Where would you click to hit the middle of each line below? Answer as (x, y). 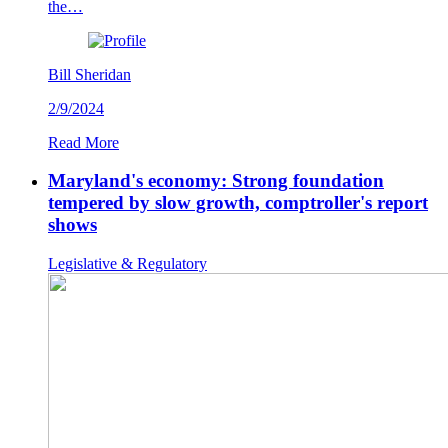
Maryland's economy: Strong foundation (216, 181)
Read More (83, 142)
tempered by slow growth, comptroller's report (238, 203)
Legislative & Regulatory (127, 264)
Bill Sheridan (89, 74)
